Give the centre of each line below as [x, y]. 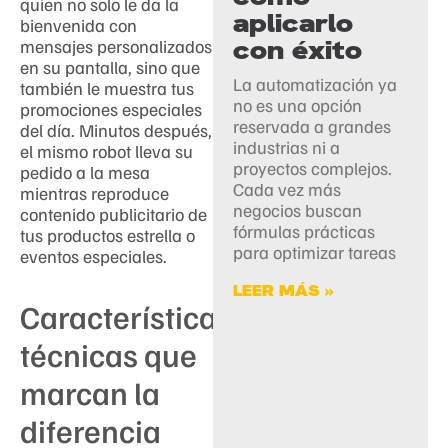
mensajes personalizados [116, 45]
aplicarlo [293, 23]
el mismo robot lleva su [106, 150]
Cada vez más [287, 188]
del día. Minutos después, [116, 129]
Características [126, 315]
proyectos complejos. [313, 167]
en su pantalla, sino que [110, 66]
